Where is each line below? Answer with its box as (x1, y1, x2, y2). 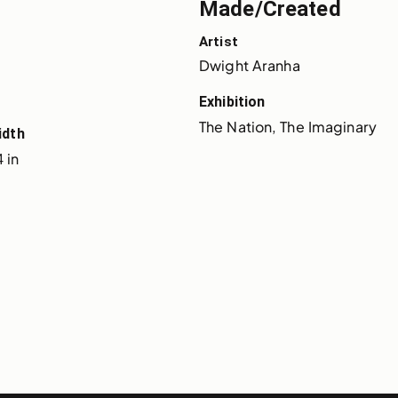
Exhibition (199, 92, 266, 110)
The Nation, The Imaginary (199, 116, 377, 136)
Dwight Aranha (199, 55, 300, 75)
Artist (199, 33, 238, 50)
